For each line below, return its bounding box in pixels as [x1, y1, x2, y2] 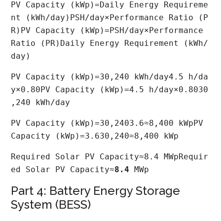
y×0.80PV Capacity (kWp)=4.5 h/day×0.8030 [11, 84, 209, 94]
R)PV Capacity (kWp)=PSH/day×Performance [11, 25, 209, 35]
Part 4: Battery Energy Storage [11, 183, 181, 198]
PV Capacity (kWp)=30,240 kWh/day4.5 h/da [11, 72, 209, 81]
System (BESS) [11, 197, 91, 212]
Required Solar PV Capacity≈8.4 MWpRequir [11, 151, 209, 161]
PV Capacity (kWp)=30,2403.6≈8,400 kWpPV [11, 118, 209, 128]
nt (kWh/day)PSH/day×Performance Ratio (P [11, 12, 209, 22]
